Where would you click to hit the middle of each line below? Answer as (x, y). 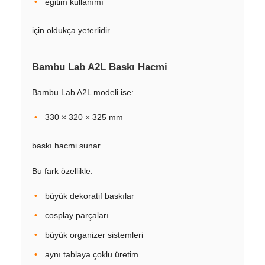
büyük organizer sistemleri (94, 235)
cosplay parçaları (77, 215)
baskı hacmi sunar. (67, 145)
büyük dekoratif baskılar (90, 195)
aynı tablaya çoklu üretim (92, 254)
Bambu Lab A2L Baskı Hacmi (100, 67)
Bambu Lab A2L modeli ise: (83, 92)
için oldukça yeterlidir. (72, 30)
